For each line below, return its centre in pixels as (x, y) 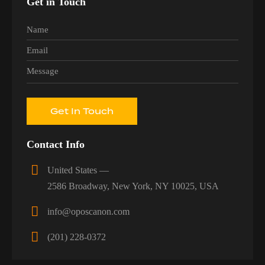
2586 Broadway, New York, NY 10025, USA (133, 186)
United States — (78, 170)
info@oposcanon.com (89, 212)
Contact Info (56, 145)
